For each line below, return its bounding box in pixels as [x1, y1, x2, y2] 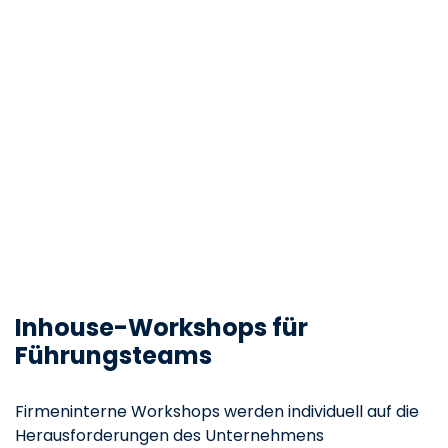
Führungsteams [15, 338, 212, 372]
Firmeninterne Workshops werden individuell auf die [15, 399, 419, 423]
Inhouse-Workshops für [15, 310, 308, 344]
